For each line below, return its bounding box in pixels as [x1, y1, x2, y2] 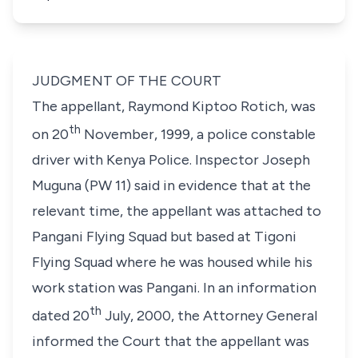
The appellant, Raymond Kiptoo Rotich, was [32, 97, 316, 115]
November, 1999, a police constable [81, 125, 316, 143]
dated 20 [32, 307, 89, 324]
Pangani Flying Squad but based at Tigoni [32, 228, 296, 245]
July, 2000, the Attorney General [101, 307, 317, 324]
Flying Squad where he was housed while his [32, 253, 312, 271]
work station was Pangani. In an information [32, 279, 316, 296]
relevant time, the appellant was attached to [32, 202, 321, 220]
